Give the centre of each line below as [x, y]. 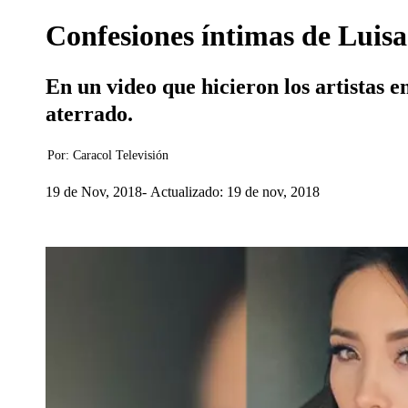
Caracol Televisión [121, 155]
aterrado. [89, 114]
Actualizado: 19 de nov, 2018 [235, 191]
